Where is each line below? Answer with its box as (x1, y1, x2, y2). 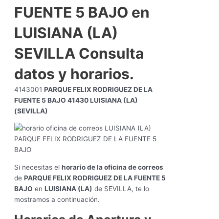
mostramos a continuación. (14, 196, 100, 204)
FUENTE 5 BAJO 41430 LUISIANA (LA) (14, 96, 138, 104)
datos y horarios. (14, 65, 134, 83)
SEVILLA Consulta (14, 44, 144, 62)
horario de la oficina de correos (62, 163, 164, 172)
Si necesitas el (14, 163, 62, 172)
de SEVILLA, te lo (92, 185, 150, 193)
